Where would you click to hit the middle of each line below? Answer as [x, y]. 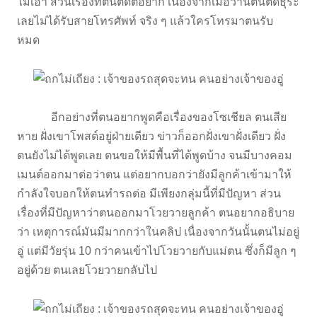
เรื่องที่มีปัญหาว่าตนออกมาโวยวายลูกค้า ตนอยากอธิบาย [156, 213]
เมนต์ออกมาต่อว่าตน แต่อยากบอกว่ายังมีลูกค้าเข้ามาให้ [154, 175]
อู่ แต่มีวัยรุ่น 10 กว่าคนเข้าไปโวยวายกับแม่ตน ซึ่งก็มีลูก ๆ [157, 251]
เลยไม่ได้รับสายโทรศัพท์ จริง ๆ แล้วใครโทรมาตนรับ [145, 21]
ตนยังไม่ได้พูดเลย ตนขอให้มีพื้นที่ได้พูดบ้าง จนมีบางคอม [155, 156]
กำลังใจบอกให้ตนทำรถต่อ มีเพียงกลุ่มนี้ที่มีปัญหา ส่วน [149, 194]
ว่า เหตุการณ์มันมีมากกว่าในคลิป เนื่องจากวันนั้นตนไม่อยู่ [158, 232]
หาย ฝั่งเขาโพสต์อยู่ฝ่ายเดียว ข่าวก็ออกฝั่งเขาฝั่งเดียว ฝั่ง [151, 137]
